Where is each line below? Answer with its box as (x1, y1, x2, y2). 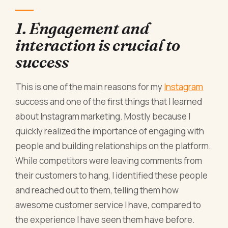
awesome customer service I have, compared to (15, 199, 202, 211)
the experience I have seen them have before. (15, 214, 195, 226)
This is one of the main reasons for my (15, 81, 164, 93)
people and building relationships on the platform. (15, 140, 212, 152)
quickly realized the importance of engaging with (15, 125, 205, 137)
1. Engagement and (15, 18, 149, 38)
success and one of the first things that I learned (15, 96, 203, 108)
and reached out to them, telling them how (15, 184, 179, 196)
